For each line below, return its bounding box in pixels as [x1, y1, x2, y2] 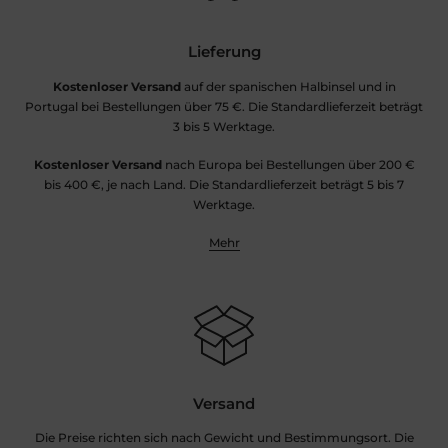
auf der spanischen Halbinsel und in [180, 78, 396, 94]
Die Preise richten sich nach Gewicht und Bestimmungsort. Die [34, 430, 414, 446]
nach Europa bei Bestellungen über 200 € [161, 156, 415, 172]
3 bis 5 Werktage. [173, 118, 275, 134]
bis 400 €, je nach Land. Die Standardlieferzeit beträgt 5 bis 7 [44, 176, 404, 192]
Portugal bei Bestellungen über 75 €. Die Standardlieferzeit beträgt [25, 98, 423, 114]
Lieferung [187, 42, 261, 61]
